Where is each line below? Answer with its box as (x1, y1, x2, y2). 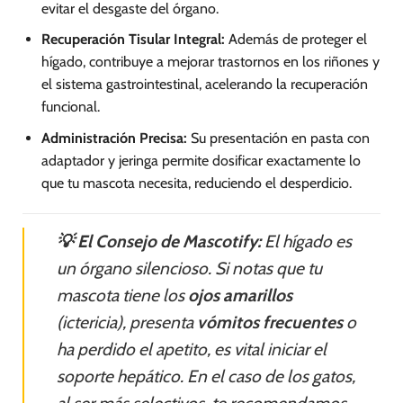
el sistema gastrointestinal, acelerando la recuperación (40, 76, 368, 94)
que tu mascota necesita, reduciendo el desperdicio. (40, 174, 352, 192)
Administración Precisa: (40, 129, 187, 147)
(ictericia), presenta (57, 310, 197, 333)
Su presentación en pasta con (186, 129, 370, 147)
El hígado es (261, 229, 352, 252)
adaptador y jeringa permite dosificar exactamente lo (40, 151, 361, 169)
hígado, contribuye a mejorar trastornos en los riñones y (40, 53, 380, 71)
